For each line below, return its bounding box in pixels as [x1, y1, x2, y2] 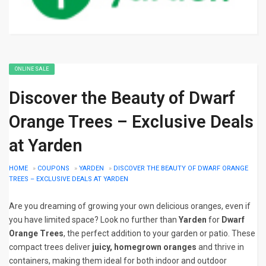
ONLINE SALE [15, 66, 49, 72]
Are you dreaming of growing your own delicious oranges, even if [9, 201, 251, 211]
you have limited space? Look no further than [9, 215, 179, 224]
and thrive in [197, 242, 244, 252]
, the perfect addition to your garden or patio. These [64, 229, 255, 238]
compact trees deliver [9, 242, 92, 252]
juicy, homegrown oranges [92, 242, 197, 252]
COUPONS [37, 164, 69, 172]
